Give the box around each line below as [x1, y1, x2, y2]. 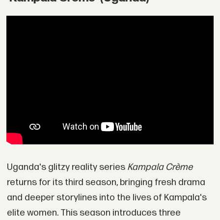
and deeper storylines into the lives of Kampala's [6, 192, 207, 203]
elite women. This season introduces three [6, 207, 181, 219]
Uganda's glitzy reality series [6, 161, 127, 173]
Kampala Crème [127, 161, 192, 173]
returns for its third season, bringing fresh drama [6, 176, 205, 188]
